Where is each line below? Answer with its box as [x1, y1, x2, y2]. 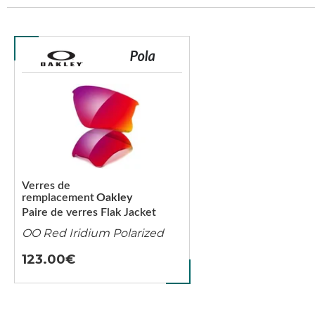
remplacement [22, 192, 94, 203]
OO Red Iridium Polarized [22, 226, 164, 240]
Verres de [22, 180, 70, 191]
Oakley [96, 192, 132, 203]
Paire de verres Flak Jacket [22, 207, 156, 218]
